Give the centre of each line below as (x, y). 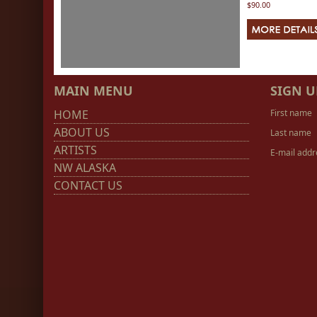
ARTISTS (75, 150)
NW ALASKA (85, 168)
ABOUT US (82, 132)
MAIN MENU (93, 91)
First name (291, 113)
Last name (291, 133)
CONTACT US (88, 185)
